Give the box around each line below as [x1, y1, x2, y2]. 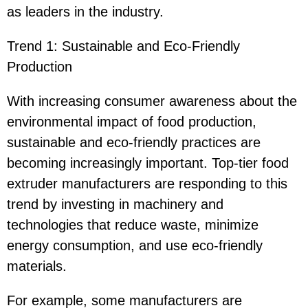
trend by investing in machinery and [7, 196, 223, 212]
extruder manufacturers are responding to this [7, 175, 287, 191]
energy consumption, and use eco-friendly [7, 237, 263, 253]
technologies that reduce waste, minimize [7, 217, 258, 232]
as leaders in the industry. [7, 3, 164, 19]
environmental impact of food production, [7, 113, 256, 129]
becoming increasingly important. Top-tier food [7, 155, 289, 170]
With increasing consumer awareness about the [7, 93, 297, 109]
